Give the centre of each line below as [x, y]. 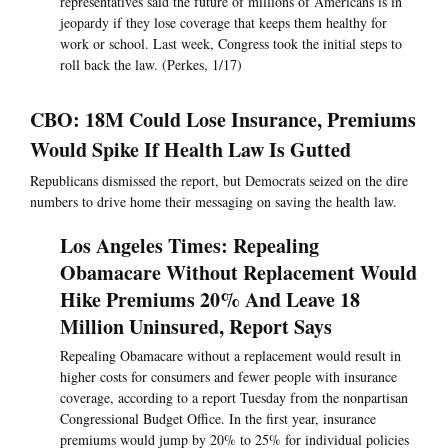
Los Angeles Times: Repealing [189, 246]
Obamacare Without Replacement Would [238, 273]
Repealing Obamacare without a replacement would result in [230, 356]
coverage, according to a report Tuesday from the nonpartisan [234, 398]
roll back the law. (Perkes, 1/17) [151, 65]
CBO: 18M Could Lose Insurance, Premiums [223, 120]
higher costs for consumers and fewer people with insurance [228, 377]
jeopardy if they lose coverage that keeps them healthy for [223, 23]
